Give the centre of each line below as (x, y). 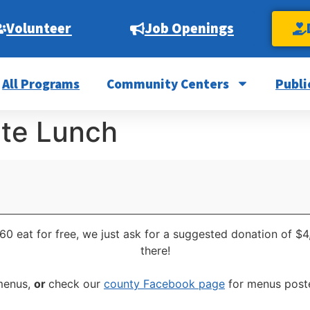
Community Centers (167, 83)
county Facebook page (164, 284)
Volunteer (39, 28)
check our (76, 284)
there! (155, 251)
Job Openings (189, 28)
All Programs (41, 83)
